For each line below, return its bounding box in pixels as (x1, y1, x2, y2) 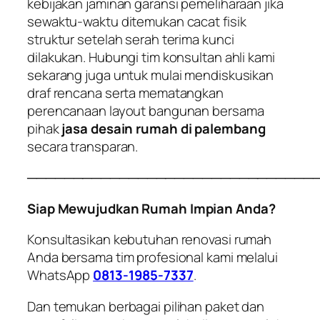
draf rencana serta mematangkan (27, 83, 224, 102)
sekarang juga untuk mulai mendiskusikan (27, 65, 274, 84)
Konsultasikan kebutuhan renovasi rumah (27, 230, 272, 249)
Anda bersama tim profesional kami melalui (27, 248, 278, 267)
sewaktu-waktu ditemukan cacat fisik (27, 11, 246, 31)
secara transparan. (27, 136, 139, 156)
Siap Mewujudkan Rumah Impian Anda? (27, 199, 276, 218)
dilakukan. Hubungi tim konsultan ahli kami (27, 47, 275, 66)
